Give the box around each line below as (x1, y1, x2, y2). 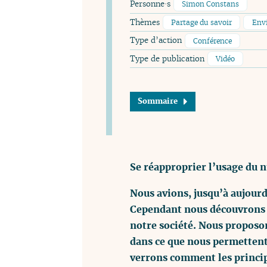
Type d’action (130, 35, 184, 46)
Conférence (193, 36, 232, 45)
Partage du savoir (170, 17, 232, 27)
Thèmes (130, 17, 162, 27)
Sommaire (138, 96, 178, 107)
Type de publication (130, 54, 207, 64)
